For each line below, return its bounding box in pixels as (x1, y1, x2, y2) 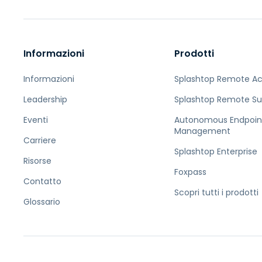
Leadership (23, 94, 67, 105)
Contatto (23, 175, 61, 187)
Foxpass (174, 166, 206, 178)
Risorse (23, 155, 51, 167)
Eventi (23, 114, 48, 126)
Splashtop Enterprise (174, 146, 257, 157)
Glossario (23, 196, 60, 208)
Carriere (23, 135, 56, 146)
